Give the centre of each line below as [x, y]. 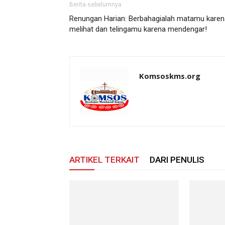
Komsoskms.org [170, 76]
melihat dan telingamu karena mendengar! [138, 29]
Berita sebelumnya [95, 5]
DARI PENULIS [177, 160]
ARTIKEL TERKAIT [104, 160]
